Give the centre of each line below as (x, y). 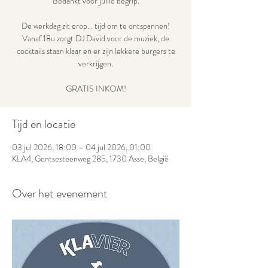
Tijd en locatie (44, 124)
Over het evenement (60, 194)
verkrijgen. (96, 63)
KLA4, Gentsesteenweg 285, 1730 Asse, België (90, 159)
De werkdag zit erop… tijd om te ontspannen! (96, 26)
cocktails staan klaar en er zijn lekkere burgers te (96, 51)
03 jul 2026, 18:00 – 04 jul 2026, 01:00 (81, 147)
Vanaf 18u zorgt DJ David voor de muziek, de (96, 38)
